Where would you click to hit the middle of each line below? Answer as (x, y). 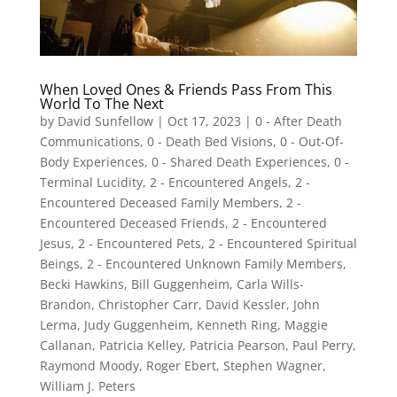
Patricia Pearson (237, 346)
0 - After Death (298, 121)
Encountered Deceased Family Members (159, 203)
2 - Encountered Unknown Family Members (214, 264)
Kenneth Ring (237, 325)
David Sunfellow (105, 121)
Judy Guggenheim (136, 325)
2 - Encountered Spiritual (282, 244)
